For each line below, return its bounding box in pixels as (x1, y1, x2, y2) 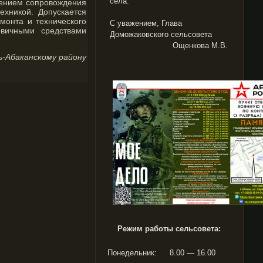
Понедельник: (107, 248, 157, 257)
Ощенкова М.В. (173, 41, 228, 50)
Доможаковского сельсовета (110, 30, 212, 39)
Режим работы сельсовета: (117, 224, 221, 233)
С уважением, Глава (110, 19, 182, 28)
